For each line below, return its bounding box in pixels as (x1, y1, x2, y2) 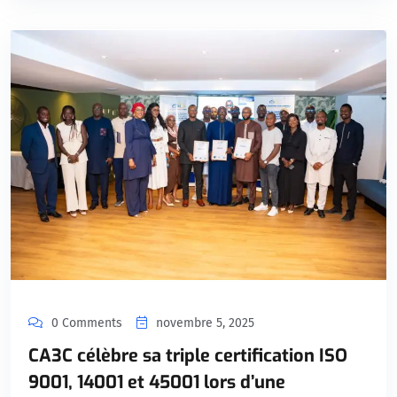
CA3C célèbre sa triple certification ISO (28, 344, 347, 369)
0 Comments (51, 315, 122, 331)
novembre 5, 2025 (156, 315, 254, 331)
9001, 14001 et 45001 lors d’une (28, 370, 285, 395)
